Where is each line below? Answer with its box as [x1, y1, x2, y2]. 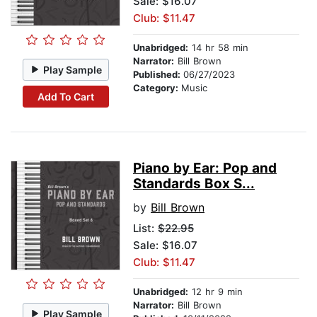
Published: [133, 69, 183, 81]
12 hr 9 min [188, 286, 243, 298]
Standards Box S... [133, 175, 255, 192]
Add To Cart [37, 90, 94, 103]
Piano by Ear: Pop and [133, 160, 277, 177]
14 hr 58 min [188, 42, 248, 54]
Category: [133, 82, 181, 94]
